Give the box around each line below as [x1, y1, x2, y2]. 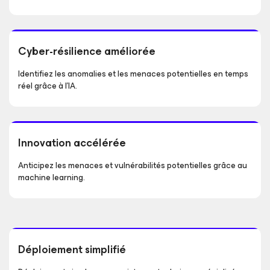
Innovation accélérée [18, 133, 126, 152]
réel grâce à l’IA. [18, 78, 77, 93]
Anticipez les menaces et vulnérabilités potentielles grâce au [18, 158, 247, 172]
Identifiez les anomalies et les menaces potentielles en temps [18, 66, 248, 81]
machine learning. [18, 170, 85, 184]
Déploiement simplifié [18, 240, 126, 259]
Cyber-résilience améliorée [18, 42, 155, 60]
